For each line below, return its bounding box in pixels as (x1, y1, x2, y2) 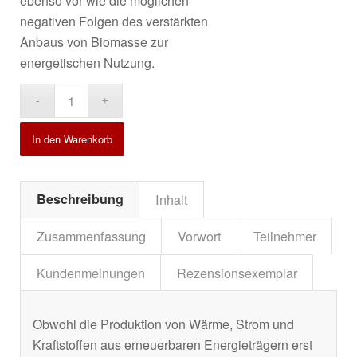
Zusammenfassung (37, 226, 146, 246)
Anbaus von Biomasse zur (20, 32, 168, 51)
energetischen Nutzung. (20, 53, 155, 72)
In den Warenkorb (32, 131, 112, 147)
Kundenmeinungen (37, 263, 145, 283)
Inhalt (155, 190, 188, 210)
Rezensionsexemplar (177, 263, 297, 283)
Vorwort (178, 226, 222, 246)
